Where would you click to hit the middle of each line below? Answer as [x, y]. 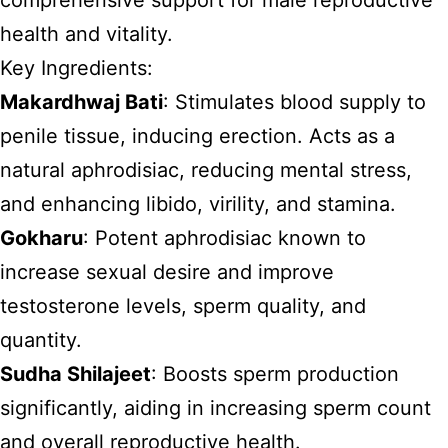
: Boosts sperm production [275, 374]
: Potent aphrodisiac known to [224, 238]
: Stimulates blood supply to [294, 102]
